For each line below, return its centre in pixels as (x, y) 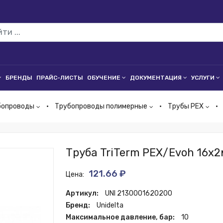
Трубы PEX (186, 106)
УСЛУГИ (203, 78)
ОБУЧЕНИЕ (104, 78)
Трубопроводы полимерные (101, 106)
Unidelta (110, 205)
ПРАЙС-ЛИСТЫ (60, 78)
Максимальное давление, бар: (121, 217)
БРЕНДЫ (19, 78)
